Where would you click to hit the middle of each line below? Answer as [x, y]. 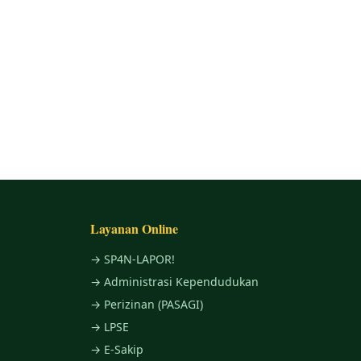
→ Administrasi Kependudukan [174, 282]
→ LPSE [110, 327]
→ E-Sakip [117, 349]
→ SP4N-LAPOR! [133, 259]
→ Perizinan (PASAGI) [147, 304]
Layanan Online [134, 228]
